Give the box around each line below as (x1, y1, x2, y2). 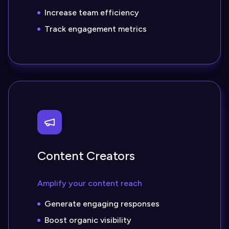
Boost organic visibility (44, 215, 131, 225)
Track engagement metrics (44, 24, 147, 34)
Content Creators (37, 148, 135, 163)
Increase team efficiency (44, 8, 139, 17)
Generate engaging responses (44, 199, 159, 209)
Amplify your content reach (37, 178, 142, 188)
